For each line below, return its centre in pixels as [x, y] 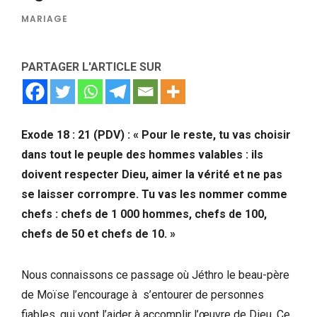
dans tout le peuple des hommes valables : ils [142, 154]
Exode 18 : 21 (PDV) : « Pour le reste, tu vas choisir [156, 134]
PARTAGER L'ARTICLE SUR [91, 67]
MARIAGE [45, 18]
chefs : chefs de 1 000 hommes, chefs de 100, [144, 214]
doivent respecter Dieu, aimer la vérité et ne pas [152, 174]
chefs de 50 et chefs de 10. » [100, 234]
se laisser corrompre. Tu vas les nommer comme [154, 194]
